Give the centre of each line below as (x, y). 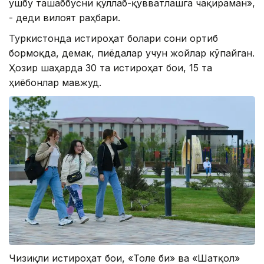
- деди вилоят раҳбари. (65, 17)
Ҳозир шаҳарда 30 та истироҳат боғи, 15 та (110, 67)
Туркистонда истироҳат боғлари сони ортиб (113, 38)
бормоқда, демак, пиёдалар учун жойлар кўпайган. (132, 53)
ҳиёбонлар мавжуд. (55, 82)
